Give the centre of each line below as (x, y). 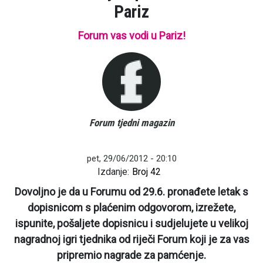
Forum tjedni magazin (131, 123)
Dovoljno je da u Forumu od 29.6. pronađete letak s (131, 192)
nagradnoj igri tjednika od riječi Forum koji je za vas (131, 240)
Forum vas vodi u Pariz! (131, 36)
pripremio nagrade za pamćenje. (131, 255)
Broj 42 (146, 172)
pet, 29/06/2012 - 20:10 (131, 159)
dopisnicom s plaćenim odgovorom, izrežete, (131, 208)
